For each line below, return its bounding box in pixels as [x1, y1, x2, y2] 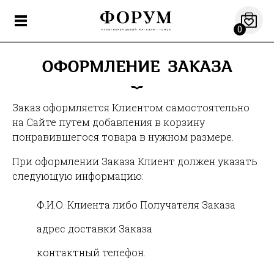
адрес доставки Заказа [37, 222, 152, 235]
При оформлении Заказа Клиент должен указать [12, 155, 257, 168]
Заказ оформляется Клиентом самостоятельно [12, 101, 250, 114]
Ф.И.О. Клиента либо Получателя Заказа [37, 198, 235, 211]
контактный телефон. [37, 246, 146, 259]
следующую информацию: [12, 169, 144, 182]
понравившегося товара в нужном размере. [12, 130, 234, 143]
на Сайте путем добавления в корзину [12, 116, 205, 128]
